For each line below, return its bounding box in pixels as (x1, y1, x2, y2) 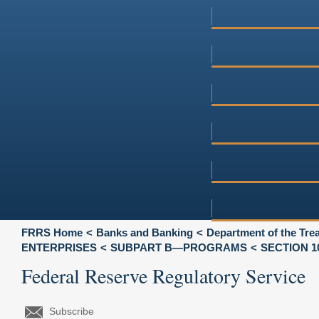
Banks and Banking (96, 226, 193, 239)
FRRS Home (21, 226, 83, 239)
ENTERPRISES (21, 241, 97, 253)
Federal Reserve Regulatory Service (21, 261, 305, 289)
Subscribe (49, 305, 94, 317)
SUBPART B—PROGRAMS (110, 241, 247, 253)
